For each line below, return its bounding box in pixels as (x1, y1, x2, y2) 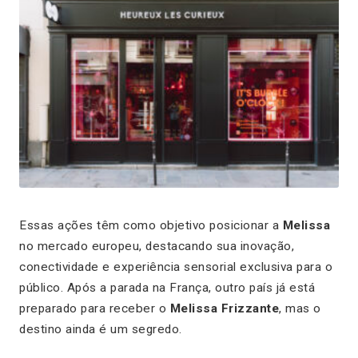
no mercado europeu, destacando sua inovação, (19, 239, 294, 254)
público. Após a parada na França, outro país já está (19, 280, 315, 296)
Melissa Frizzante (169, 301, 279, 316)
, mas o (279, 301, 321, 316)
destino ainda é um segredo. (19, 322, 182, 337)
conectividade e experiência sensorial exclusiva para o (19, 260, 332, 275)
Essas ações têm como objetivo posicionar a (19, 218, 283, 233)
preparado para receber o (19, 301, 170, 316)
